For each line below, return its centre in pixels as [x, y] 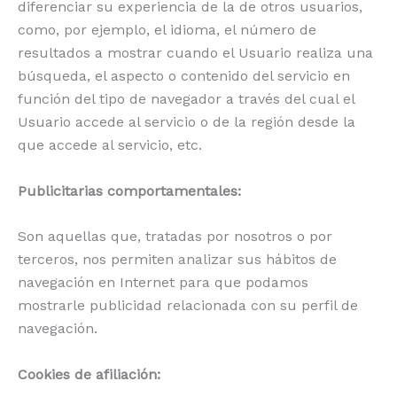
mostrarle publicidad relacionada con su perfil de [188, 306]
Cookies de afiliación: [89, 374]
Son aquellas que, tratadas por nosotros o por [175, 237]
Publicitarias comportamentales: [129, 191]
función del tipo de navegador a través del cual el [186, 99]
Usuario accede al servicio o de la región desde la [187, 122]
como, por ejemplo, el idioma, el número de [167, 30]
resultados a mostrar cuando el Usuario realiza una [195, 53]
